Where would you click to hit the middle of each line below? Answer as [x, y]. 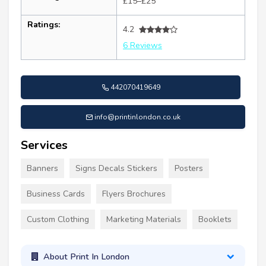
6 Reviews [142, 46]
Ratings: [44, 25]
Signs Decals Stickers [116, 169]
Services [44, 145]
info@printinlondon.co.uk [137, 117]
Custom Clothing [58, 220]
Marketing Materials [144, 220]
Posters [189, 169]
